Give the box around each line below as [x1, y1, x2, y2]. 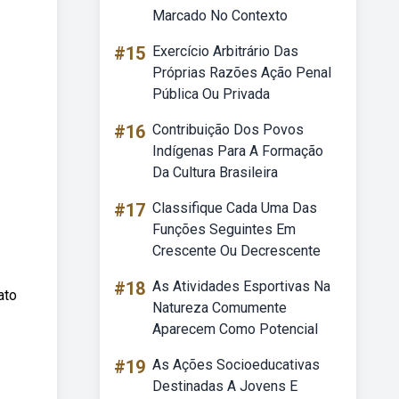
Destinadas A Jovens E [152, 378, 297, 395]
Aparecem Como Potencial [152, 321, 318, 338]
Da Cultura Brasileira [152, 164, 278, 181]
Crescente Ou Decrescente [152, 242, 321, 259]
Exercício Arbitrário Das [152, 43, 298, 60]
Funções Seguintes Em [152, 221, 296, 238]
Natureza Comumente [152, 299, 287, 316]
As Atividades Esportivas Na [152, 278, 330, 295]
